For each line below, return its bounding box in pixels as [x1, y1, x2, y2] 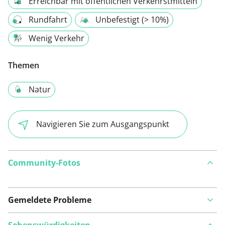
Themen [8, 60, 39, 71]
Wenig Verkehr [29, 33, 84, 44]
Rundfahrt [29, 14, 67, 26]
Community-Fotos [8, 157, 80, 168]
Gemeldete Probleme [8, 194, 91, 205]
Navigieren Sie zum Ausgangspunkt [36, 119, 169, 130]
